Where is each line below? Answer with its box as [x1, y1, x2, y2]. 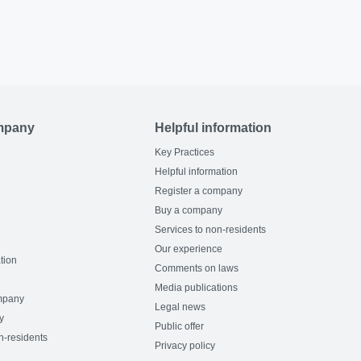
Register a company [155, 185, 243, 197]
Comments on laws [155, 263, 239, 274]
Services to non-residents [155, 224, 267, 235]
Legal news [155, 301, 206, 313]
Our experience [155, 243, 223, 255]
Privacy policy [155, 340, 216, 351]
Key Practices [155, 147, 215, 158]
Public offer [155, 321, 205, 332]
